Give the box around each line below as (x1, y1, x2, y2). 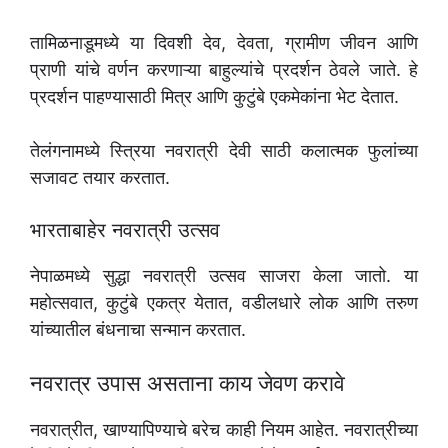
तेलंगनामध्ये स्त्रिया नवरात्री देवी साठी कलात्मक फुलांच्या (30, 140, 418, 162)
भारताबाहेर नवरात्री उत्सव (30, 218, 220, 243)
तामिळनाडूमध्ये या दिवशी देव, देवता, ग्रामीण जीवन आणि (30, 32, 418, 54)
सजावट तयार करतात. (30, 167, 170, 189)
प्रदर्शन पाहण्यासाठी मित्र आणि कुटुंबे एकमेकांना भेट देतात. (30, 86, 399, 108)
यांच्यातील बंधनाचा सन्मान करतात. (30, 319, 246, 341)
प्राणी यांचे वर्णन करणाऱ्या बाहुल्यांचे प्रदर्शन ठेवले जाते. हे (30, 59, 418, 81)
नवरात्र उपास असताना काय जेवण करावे (30, 370, 345, 397)
